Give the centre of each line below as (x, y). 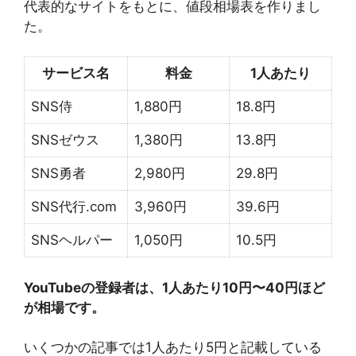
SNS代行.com (74, 207)
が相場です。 (64, 307)
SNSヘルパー (72, 240)
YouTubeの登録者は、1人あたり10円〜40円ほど (174, 287)
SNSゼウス (65, 140)
